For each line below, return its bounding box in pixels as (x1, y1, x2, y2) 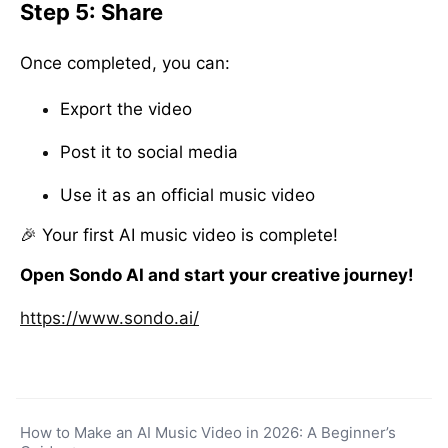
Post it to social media (60, 141, 238, 162)
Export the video (60, 98, 192, 119)
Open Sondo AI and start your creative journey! (20, 264, 414, 285)
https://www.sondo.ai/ (20, 307, 199, 328)
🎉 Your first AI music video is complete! (20, 224, 338, 245)
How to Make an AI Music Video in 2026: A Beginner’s (20, 422, 396, 442)
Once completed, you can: (20, 52, 230, 73)
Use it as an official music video (60, 184, 315, 205)
